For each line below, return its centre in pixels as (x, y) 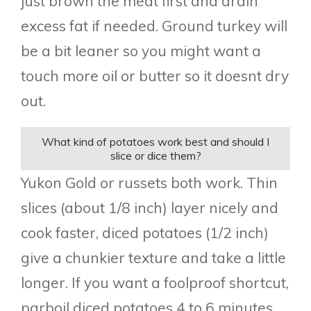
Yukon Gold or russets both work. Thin (149, 182)
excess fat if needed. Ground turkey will (154, 25)
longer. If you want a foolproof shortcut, (155, 282)
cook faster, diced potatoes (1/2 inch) (145, 232)
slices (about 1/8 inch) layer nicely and (150, 207)
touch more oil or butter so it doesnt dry (155, 75)
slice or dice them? (155, 155)
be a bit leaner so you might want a (141, 50)
